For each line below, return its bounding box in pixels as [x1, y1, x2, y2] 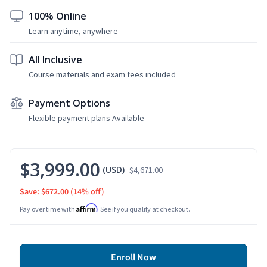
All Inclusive [29, 52, 82, 66]
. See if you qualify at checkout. [97, 204, 190, 213]
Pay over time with [20, 204, 76, 213]
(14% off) [70, 185, 104, 198]
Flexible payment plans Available [29, 112, 144, 123]
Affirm [76, 203, 97, 212]
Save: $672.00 [20, 185, 69, 198]
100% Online [29, 9, 86, 23]
